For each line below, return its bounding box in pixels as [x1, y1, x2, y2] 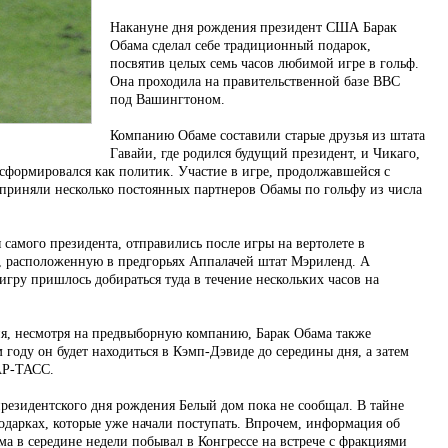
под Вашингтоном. [110, 92, 225, 107]
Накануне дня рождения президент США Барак [110, 20, 397, 35]
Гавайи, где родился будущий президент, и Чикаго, [110, 146, 420, 161]
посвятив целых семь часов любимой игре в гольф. [110, 56, 419, 71]
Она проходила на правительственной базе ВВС [110, 74, 400, 89]
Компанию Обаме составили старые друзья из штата [110, 128, 425, 143]
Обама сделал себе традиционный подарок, [110, 38, 371, 53]
